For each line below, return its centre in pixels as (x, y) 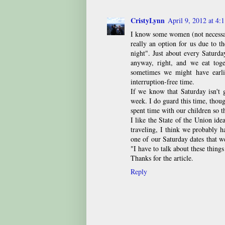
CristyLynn (148, 20)
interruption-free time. (162, 81)
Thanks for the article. (162, 158)
